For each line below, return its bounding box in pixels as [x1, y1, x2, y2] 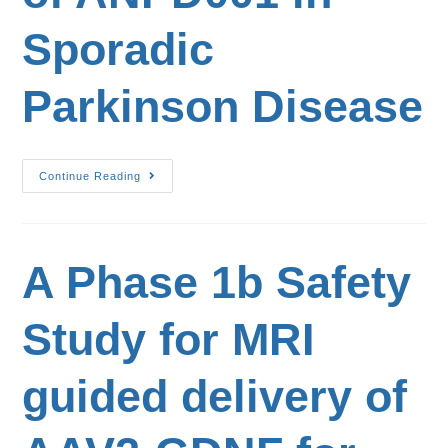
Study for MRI [22, 314, 316, 365]
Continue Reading [39, 170, 142, 182]
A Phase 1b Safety [22, 257, 412, 308]
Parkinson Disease [22, 81, 424, 132]
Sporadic [22, 24, 215, 75]
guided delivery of [22, 371, 408, 422]
